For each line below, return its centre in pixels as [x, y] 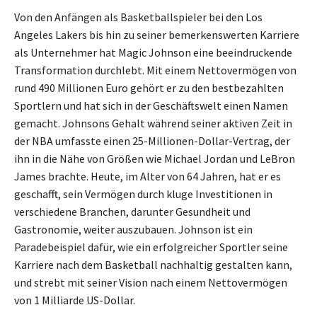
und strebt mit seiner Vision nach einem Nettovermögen [151, 282]
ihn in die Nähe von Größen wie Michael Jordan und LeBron [155, 158]
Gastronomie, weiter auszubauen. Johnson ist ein [133, 229]
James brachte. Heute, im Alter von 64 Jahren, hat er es [148, 176]
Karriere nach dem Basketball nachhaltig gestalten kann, [153, 264]
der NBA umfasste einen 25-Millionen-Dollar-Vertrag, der [152, 140]
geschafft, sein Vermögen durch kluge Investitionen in [143, 194]
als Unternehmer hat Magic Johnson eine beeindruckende [153, 52]
